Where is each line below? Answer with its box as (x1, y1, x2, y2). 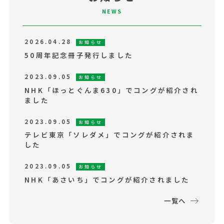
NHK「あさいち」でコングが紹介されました (24, 174, 190, 185)
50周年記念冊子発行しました (24, 50, 133, 60)
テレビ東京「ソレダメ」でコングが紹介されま (24, 129, 195, 140)
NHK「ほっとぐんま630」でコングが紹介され (24, 84, 198, 95)
